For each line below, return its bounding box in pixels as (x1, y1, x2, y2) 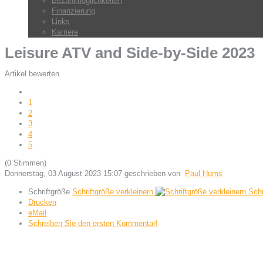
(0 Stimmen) (5, 158, 46, 167)
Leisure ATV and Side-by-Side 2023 (5, 44, 255, 62)
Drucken (28, 197, 56, 207)
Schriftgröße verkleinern (72, 187, 153, 196)
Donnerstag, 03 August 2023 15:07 (5, 168, 122, 178)
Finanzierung (52, 6, 95, 15)
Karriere (52, 28, 78, 36)
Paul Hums (185, 168, 222, 178)
